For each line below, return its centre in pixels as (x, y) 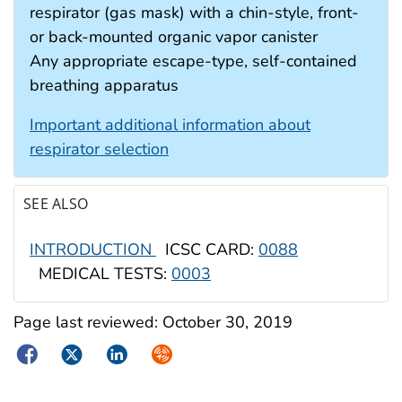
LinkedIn (133, 353)
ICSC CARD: (207, 250)
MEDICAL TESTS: (100, 274)
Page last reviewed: (88, 322)
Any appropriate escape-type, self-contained (193, 61)
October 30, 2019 (227, 322)
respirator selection (99, 149)
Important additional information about (170, 124)
